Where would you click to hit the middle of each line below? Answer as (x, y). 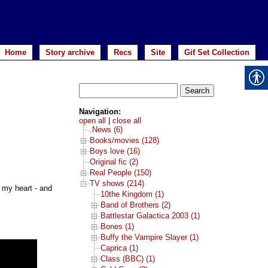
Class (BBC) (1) (127, 259)
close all (127, 121)
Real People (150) (120, 173)
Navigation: (100, 112)
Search (90, 87)
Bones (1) (117, 227)
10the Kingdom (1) (132, 194)
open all (92, 121)
